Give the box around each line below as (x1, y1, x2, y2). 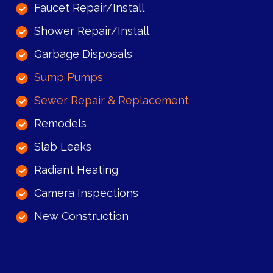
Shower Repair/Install (34, 24, 149, 38)
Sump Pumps (34, 71, 103, 84)
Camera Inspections (34, 186, 138, 200)
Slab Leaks (34, 140, 91, 154)
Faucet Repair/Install (34, 1, 144, 15)
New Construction (34, 210, 129, 223)
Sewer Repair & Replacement (34, 94, 189, 107)
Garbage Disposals (34, 48, 132, 61)
